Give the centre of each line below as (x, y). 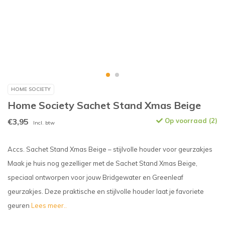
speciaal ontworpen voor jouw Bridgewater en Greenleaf (95, 177)
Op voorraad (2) (190, 121)
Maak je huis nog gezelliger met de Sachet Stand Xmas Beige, (102, 163)
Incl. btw (44, 123)
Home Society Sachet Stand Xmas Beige (104, 105)
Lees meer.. (49, 205)
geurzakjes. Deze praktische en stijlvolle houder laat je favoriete (106, 191)
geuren (19, 205)
